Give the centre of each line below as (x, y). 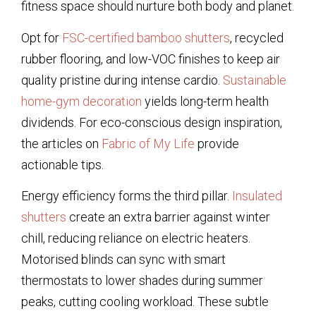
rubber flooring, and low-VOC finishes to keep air (151, 59)
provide (217, 143)
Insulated (257, 195)
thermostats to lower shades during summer (142, 280)
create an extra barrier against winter (168, 217)
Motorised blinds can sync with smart (123, 259)
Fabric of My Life (148, 143)
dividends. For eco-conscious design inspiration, (152, 122)
